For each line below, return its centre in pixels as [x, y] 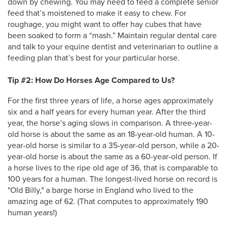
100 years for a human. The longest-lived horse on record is [112, 179]
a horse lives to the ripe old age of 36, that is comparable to [113, 168]
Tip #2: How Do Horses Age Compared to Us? [91, 80]
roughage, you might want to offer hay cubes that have [105, 24]
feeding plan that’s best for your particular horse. [94, 58]
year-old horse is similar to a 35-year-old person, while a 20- [113, 146]
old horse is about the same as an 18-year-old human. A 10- [111, 134]
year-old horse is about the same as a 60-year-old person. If [112, 157]
